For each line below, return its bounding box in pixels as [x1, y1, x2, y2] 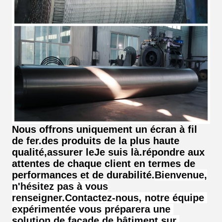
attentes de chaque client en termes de [12, 158, 195, 169]
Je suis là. [94, 147, 142, 158]
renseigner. [12, 192, 65, 204]
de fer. [12, 135, 42, 147]
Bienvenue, [155, 169, 207, 181]
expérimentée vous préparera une [12, 204, 170, 215]
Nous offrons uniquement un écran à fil [12, 124, 197, 135]
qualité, [12, 147, 47, 158]
